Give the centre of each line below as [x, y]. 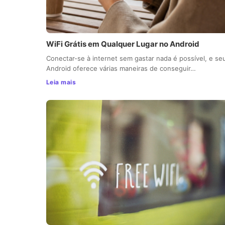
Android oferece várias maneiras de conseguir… [121, 68]
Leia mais [61, 82]
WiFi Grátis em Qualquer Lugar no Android [123, 44]
